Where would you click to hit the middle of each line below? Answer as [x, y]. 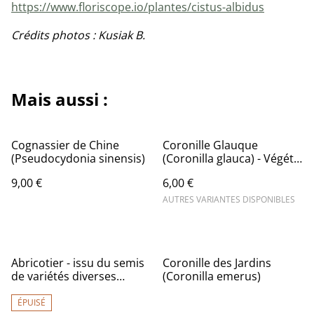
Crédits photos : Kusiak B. [78, 35]
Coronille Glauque [210, 145]
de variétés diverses [64, 277]
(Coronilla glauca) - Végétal [233, 159]
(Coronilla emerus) [212, 277]
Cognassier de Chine [65, 145]
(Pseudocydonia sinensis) [78, 159]
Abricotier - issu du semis [78, 263]
